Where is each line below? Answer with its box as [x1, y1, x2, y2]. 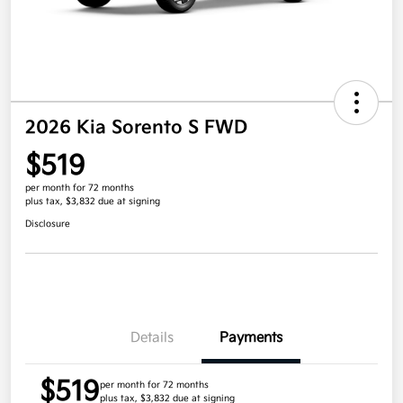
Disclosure [25, 219, 70, 230]
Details [130, 329, 174, 347]
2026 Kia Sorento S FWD [25, 117, 247, 139]
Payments [219, 329, 282, 347]
